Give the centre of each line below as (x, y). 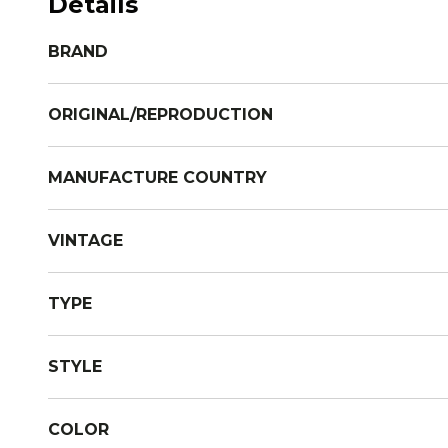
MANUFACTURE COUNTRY (157, 177)
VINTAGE (85, 240)
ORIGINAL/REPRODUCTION (160, 114)
